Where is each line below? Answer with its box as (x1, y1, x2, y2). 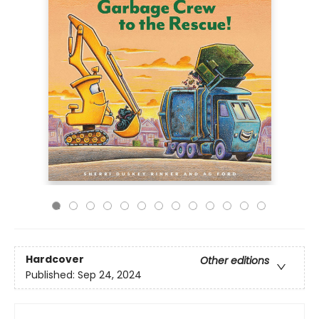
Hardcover (26, 252, 84, 267)
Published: (26, 268, 78, 283)
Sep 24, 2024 (78, 268, 142, 283)
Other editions (200, 253, 269, 268)
